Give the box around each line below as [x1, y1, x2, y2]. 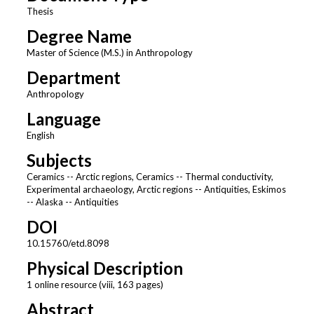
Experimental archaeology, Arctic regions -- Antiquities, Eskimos [26, 184, 286, 196]
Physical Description [26, 258, 183, 279]
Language [26, 109, 101, 130]
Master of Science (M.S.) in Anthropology [26, 47, 193, 59]
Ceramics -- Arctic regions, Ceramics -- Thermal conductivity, [26, 171, 273, 183]
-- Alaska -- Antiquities [26, 196, 118, 208]
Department [26, 67, 121, 88]
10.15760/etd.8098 [26, 238, 109, 250]
